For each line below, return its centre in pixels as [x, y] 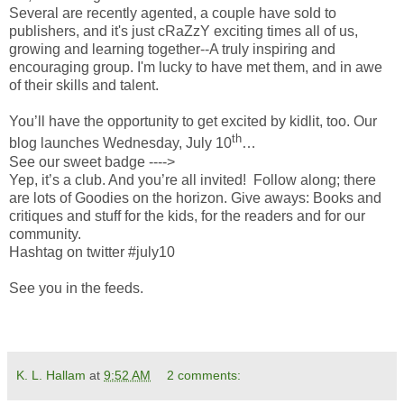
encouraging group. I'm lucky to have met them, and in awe [196, 68]
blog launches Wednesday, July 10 [120, 143]
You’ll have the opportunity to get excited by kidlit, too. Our [193, 122]
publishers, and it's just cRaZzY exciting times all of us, [184, 32]
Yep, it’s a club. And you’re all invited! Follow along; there [193, 179]
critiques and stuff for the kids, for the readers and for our [187, 216]
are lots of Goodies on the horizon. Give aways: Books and [195, 197]
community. [45, 234]
